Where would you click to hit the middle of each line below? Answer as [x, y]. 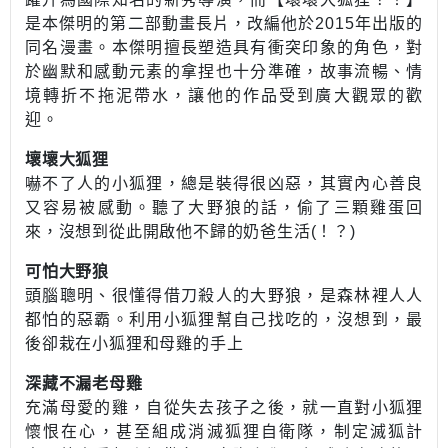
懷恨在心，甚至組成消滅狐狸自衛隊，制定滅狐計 [224, 431]
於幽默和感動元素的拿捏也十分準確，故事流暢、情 [224, 71]
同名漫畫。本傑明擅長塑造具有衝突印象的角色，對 [224, 47]
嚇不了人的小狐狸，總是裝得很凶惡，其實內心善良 [224, 183]
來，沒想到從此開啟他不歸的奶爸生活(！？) [190, 231]
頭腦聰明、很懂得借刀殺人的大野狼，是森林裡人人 [224, 295]
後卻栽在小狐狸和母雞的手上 [134, 343]
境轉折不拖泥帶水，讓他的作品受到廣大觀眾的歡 [224, 95]
